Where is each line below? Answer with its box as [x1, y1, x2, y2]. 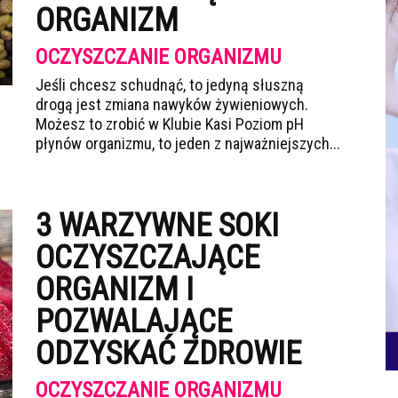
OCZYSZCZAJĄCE [36, 239, 259, 276]
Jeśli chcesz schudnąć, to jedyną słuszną [36, 76, 304, 94]
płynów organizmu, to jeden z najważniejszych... [36, 134, 340, 153]
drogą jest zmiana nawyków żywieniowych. [36, 95, 308, 114]
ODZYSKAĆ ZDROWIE [36, 335, 301, 372]
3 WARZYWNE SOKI [36, 207, 279, 244]
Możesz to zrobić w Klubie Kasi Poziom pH [36, 115, 304, 133]
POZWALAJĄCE [36, 303, 232, 340]
